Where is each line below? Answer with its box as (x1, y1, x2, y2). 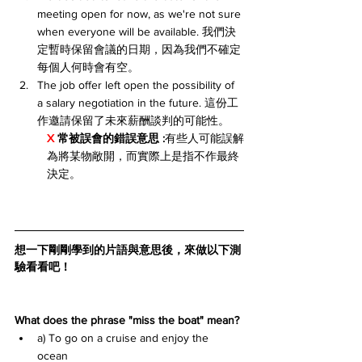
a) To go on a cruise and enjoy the (37, 331, 212, 345)
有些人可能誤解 (165, 132, 244, 145)
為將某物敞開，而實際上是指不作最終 (47, 149, 239, 163)
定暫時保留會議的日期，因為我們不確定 (37, 43, 241, 57)
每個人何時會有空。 (37, 61, 139, 74)
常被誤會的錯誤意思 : (57, 132, 165, 145)
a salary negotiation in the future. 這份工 (37, 96, 238, 110)
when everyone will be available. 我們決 (37, 25, 236, 39)
